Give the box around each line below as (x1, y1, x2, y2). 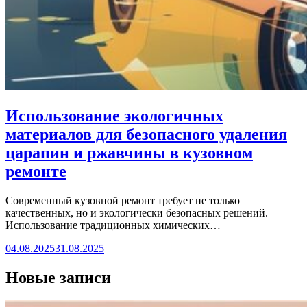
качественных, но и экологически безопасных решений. (5, 206, 268, 219)
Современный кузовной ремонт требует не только (5, 194, 240, 206)
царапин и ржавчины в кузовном (5, 143, 253, 162)
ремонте (5, 162, 66, 180)
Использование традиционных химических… (5, 219, 221, 231)
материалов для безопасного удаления (5, 125, 287, 143)
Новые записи (5, 268, 111, 286)
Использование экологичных (5, 106, 223, 125)
